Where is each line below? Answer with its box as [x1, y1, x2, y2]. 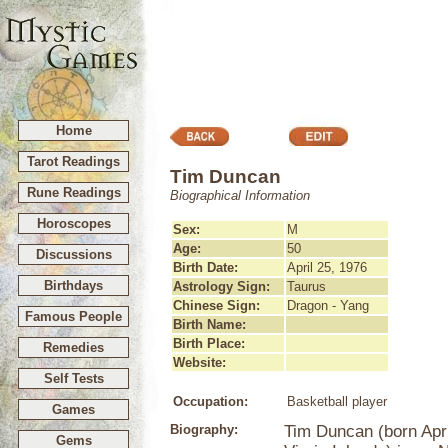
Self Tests [43, 371, 104, 386]
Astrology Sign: [173, 279, 270, 294]
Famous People [25, 309, 122, 324]
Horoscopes [36, 216, 111, 231]
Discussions [35, 247, 112, 262]
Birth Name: [173, 317, 246, 332]
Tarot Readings [27, 154, 120, 169]
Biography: [170, 422, 238, 437]
